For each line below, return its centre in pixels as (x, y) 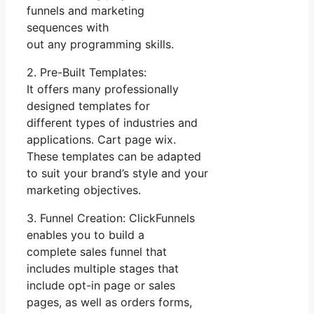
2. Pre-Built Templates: (87, 72)
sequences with (68, 27)
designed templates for (88, 105)
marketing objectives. (84, 190)
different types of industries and (112, 122)
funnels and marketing (86, 10)
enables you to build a (86, 234)
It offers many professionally (103, 89)
